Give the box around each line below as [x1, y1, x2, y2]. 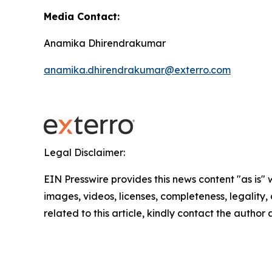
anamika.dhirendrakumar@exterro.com [44, 64, 231, 76]
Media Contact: [44, 10, 120, 23]
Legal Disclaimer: [44, 146, 125, 159]
